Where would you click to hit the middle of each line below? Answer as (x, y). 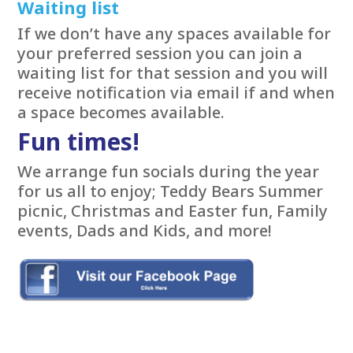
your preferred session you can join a (160, 53)
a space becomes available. (121, 112)
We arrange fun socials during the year (169, 171)
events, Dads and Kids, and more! (145, 230)
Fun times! (79, 141)
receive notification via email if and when (176, 92)
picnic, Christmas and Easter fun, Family (173, 210)
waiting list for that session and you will (173, 72)
